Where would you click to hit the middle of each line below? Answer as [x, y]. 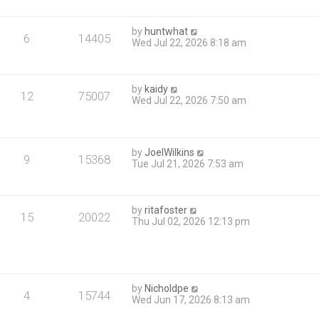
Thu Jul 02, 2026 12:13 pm [191, 222]
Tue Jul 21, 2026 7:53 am [188, 164]
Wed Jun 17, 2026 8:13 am [191, 299]
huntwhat [167, 32]
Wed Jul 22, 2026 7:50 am [189, 101]
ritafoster [166, 210]
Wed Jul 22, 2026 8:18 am [189, 43]
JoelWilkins [170, 153]
